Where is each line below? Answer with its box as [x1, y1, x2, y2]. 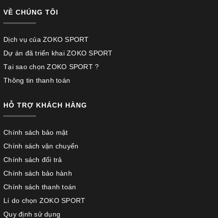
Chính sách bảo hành [3, 169, 72, 178]
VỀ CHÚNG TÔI [3, 8, 58, 17]
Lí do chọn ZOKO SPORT [3, 197, 86, 205]
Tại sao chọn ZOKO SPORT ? [3, 63, 99, 71]
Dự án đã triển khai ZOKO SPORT [3, 49, 113, 57]
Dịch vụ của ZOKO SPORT [3, 36, 89, 44]
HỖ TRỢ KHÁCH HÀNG [3, 101, 87, 109]
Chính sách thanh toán [3, 183, 76, 191]
